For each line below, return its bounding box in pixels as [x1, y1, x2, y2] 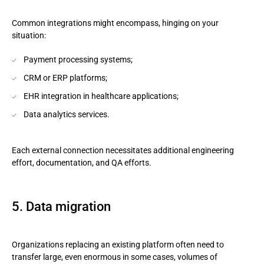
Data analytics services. [24, 110, 110, 119]
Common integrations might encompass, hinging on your [12, 18, 219, 28]
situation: [12, 31, 46, 40]
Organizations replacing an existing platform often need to [12, 240, 224, 249]
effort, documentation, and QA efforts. [12, 158, 151, 167]
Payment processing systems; [24, 55, 133, 64]
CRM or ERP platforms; [24, 73, 107, 82]
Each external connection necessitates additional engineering [12, 146, 234, 155]
